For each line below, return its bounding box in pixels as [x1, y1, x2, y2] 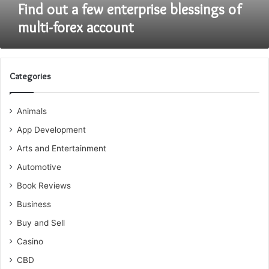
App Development [17, 125, 86, 134]
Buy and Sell [17, 218, 65, 228]
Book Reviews [17, 181, 71, 190]
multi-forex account [18, 19, 134, 36]
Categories [10, 71, 51, 82]
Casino [17, 237, 43, 246]
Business [17, 199, 51, 209]
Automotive [17, 162, 61, 172]
